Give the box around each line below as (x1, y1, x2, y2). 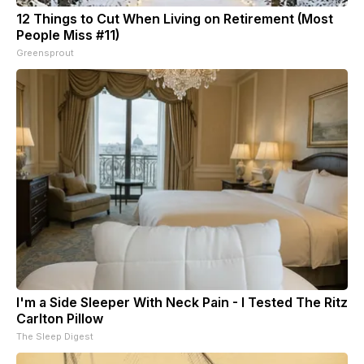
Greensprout (16, 46, 74, 58)
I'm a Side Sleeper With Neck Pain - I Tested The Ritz (16, 293, 348, 310)
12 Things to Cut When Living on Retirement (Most (16, 10, 333, 27)
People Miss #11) (16, 26, 119, 43)
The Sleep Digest (16, 330, 93, 342)
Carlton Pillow (16, 310, 103, 327)
